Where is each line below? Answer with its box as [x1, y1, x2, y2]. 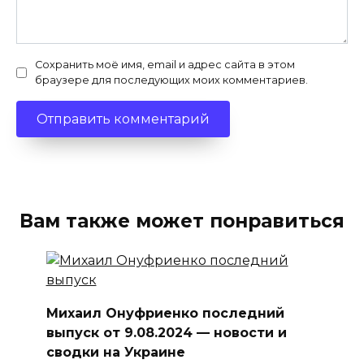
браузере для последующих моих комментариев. [35, 74, 308, 87]
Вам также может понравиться [19, 210, 344, 233]
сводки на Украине [45, 344, 185, 360]
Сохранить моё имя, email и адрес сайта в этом [35, 58, 295, 71]
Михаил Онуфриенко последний [45, 305, 284, 321]
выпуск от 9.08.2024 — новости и [45, 324, 287, 340]
